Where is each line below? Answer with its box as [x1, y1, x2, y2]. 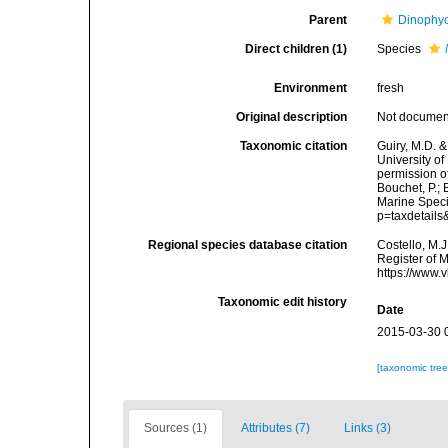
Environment [274, 81, 348, 95]
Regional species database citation [148, 238, 348, 252]
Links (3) [344, 421, 391, 435]
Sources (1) [144, 421, 207, 435]
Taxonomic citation [240, 139, 348, 153]
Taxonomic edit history [218, 295, 348, 309]
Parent [309, 13, 348, 27]
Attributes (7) [241, 421, 310, 435]
